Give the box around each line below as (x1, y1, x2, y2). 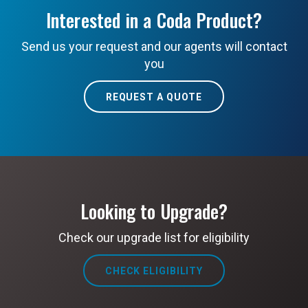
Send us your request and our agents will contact (21, 39, 287, 54)
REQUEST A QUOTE (105, 91, 203, 102)
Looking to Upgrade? (80, 197, 228, 225)
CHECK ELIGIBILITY (104, 265, 203, 276)
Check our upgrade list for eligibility (58, 230, 250, 245)
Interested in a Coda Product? (46, 6, 262, 34)
